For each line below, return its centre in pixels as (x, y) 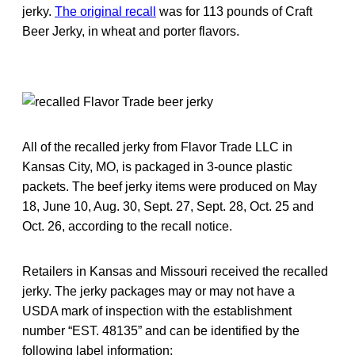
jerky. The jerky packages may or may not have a (158, 291)
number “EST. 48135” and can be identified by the (161, 330)
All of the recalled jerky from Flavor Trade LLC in (157, 147)
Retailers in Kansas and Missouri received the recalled (175, 271)
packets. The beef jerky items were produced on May (170, 186)
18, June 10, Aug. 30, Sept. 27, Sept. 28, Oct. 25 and (168, 206)
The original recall (105, 11)
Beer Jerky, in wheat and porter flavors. (131, 31)
